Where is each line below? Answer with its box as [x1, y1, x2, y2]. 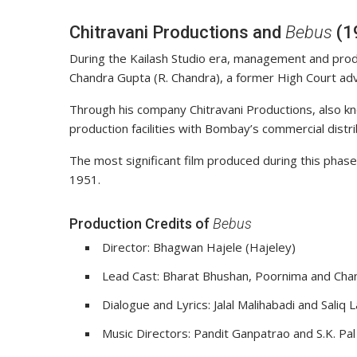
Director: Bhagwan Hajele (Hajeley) [102, 239, 296, 256]
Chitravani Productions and [69, 22, 285, 43]
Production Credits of [69, 215, 213, 233]
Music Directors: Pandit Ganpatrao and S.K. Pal [102, 325, 355, 342]
